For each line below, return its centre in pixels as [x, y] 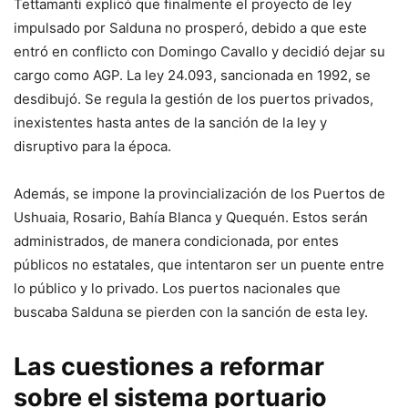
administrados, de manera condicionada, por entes [176, 241]
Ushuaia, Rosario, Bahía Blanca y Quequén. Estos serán [191, 218]
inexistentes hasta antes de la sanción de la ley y [170, 123]
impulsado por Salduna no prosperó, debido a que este [190, 28]
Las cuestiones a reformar [169, 367]
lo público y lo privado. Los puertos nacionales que [177, 289]
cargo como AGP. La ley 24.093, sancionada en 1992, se [192, 76]
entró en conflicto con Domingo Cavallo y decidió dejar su [199, 52]
